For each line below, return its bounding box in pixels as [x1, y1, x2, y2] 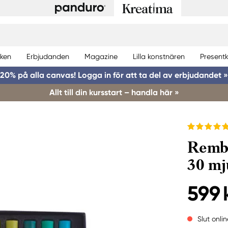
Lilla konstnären [133, 52, 185, 61]
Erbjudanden [26, 52, 69, 61]
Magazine [84, 52, 118, 61]
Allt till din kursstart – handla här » [49, 88, 179, 97]
